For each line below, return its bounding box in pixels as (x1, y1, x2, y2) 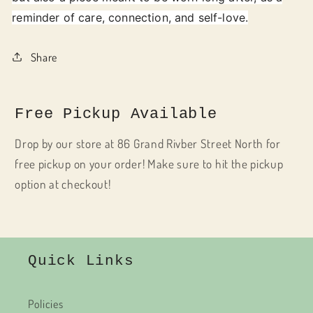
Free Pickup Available (15, 105, 217, 124)
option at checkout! (15, 175, 111, 191)
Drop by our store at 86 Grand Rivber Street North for (15, 135, 281, 151)
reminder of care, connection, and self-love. (12, 10, 249, 24)
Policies (28, 296, 64, 312)
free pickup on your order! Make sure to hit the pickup (15, 155, 284, 171)
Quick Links (28, 252, 134, 269)
